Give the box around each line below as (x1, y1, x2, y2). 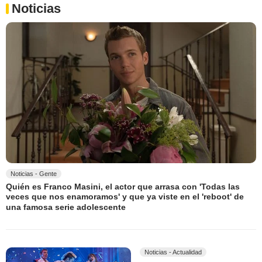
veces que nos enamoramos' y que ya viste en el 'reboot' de (6, 192, 244, 202)
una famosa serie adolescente (6, 202, 126, 212)
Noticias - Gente (11, 170, 57, 178)
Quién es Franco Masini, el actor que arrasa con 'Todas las (6, 182, 240, 192)
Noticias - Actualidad (144, 248, 202, 256)
